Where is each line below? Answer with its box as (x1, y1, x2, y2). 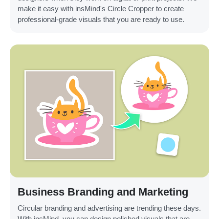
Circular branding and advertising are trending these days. (18, 204, 201, 213)
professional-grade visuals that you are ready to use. (18, 15, 184, 24)
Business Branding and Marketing (18, 186, 188, 198)
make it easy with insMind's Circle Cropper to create (18, 4, 184, 13)
